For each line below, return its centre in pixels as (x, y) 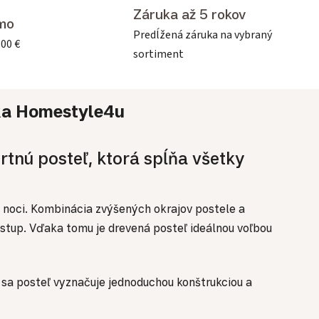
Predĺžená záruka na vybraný (203, 35)
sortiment (158, 54)
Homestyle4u (68, 111)
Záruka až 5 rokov (189, 14)
